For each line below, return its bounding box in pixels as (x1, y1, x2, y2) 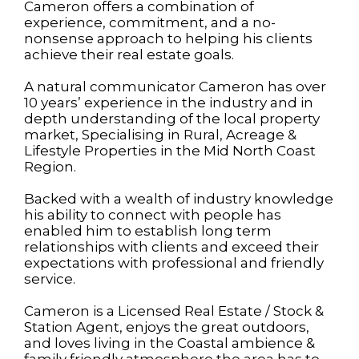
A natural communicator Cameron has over (24, 79, 326, 95)
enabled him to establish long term (24, 223, 272, 239)
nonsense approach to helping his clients (24, 30, 313, 46)
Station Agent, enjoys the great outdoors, (24, 319, 309, 335)
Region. (24, 159, 76, 175)
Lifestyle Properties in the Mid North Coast (24, 143, 316, 159)
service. (24, 271, 75, 287)
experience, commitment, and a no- (24, 14, 276, 30)
